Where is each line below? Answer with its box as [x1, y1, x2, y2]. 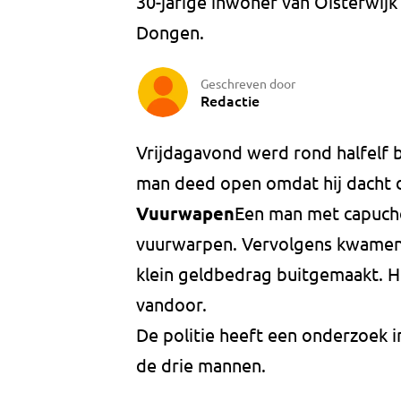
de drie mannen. [136, 354, 266, 377]
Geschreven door [200, 74, 295, 91]
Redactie [200, 90, 260, 110]
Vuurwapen [136, 201, 235, 226]
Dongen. [136, 21, 204, 44]
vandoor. [136, 293, 207, 316]
